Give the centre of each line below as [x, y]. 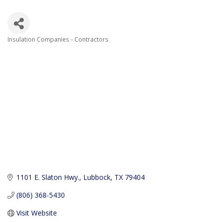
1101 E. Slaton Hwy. [48, 177]
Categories [35, 49]
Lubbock [97, 177]
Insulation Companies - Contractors [58, 39]
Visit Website [36, 213]
